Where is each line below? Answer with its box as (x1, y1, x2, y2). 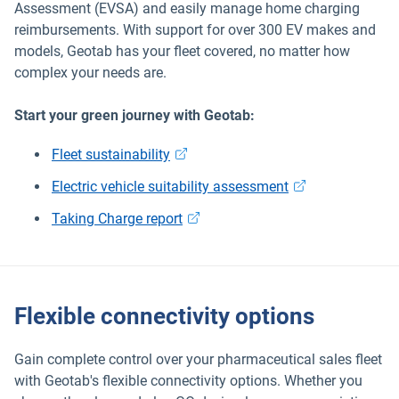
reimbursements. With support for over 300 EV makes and (14, 21, 376, 38)
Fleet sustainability (52, 146, 170, 163)
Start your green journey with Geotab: (14, 107, 255, 124)
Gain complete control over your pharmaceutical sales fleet (14, 351, 382, 368)
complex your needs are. (14, 64, 167, 81)
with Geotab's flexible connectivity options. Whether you (14, 372, 362, 389)
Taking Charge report (52, 210, 183, 227)
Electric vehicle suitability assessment (52, 178, 289, 195)
